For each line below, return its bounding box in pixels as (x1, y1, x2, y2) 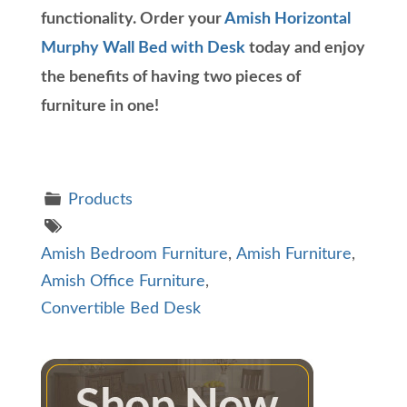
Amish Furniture (236, 246, 352, 263)
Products (68, 192, 134, 209)
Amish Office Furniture (41, 273, 205, 291)
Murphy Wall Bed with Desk (41, 40, 245, 57)
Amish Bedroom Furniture (41, 246, 228, 263)
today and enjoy (245, 40, 365, 57)
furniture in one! (41, 98, 159, 115)
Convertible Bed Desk (41, 301, 201, 318)
